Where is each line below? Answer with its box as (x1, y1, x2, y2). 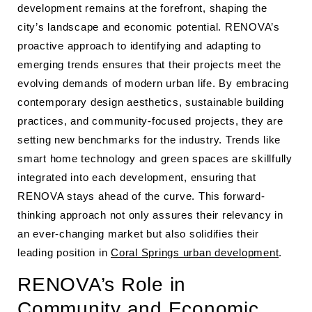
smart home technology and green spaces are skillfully (17, 153, 292, 164)
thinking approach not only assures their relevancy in (17, 209, 283, 221)
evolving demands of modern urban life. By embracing (17, 77, 289, 89)
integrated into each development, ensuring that (17, 171, 256, 183)
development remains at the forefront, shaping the (17, 2, 267, 14)
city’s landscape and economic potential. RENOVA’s (17, 21, 280, 33)
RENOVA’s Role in (17, 274, 186, 295)
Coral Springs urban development (111, 247, 279, 258)
